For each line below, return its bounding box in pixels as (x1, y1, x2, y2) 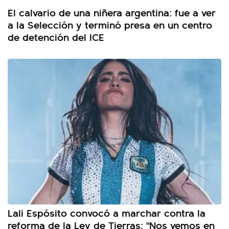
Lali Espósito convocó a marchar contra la (8, 205, 205, 220)
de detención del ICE (8, 29, 104, 44)
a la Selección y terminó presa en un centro (8, 17, 212, 32)
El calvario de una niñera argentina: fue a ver (8, 5, 216, 20)
